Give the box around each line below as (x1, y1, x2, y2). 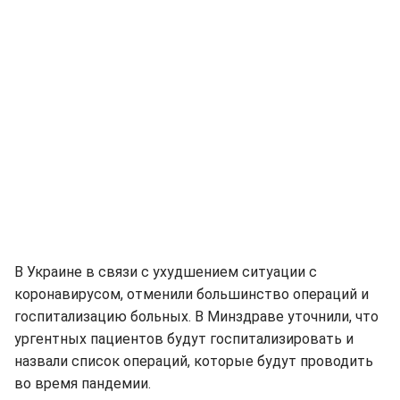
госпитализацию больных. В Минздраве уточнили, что (14, 308, 379, 325)
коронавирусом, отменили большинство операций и (14, 286, 369, 303)
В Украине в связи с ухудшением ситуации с (14, 263, 317, 280)
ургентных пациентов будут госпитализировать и (14, 330, 354, 347)
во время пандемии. (14, 375, 151, 392)
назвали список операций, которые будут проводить (14, 353, 373, 370)
